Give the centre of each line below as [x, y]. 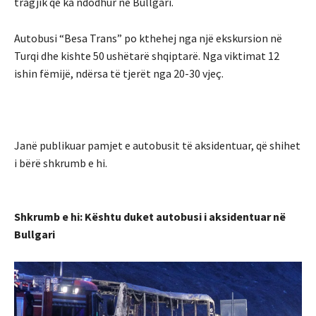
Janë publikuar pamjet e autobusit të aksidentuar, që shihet [157, 145]
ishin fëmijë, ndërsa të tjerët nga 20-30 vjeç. [119, 73]
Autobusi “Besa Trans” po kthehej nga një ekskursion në [148, 38]
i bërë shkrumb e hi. [61, 163]
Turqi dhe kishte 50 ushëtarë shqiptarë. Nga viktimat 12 [147, 55]
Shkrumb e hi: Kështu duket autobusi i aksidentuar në [150, 216]
